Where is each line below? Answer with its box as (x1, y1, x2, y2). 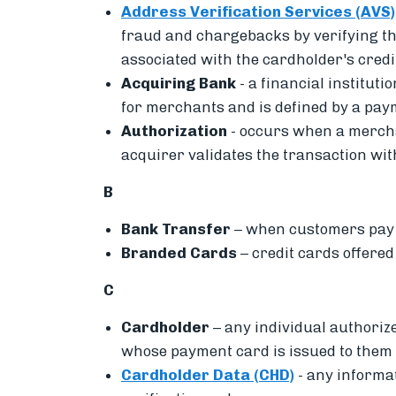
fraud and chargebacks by (121, 26, 310, 44)
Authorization (121, 121, 227, 140)
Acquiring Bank (121, 73, 240, 92)
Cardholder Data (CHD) (121, 365, 294, 384)
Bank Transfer (121, 219, 231, 238)
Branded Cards (121, 243, 237, 262)
